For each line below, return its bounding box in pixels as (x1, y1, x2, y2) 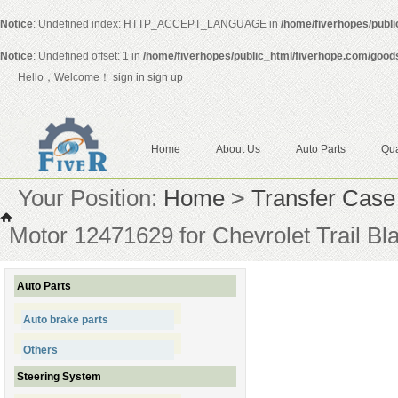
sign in (113, 71, 145, 84)
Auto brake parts (23, 314, 108, 326)
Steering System (17, 370, 101, 383)
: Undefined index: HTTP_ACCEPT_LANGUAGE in (33, 18, 281, 30)
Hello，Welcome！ (18, 71, 113, 84)
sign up (147, 71, 188, 84)
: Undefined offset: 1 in (33, 50, 143, 62)
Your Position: (18, 185, 163, 211)
